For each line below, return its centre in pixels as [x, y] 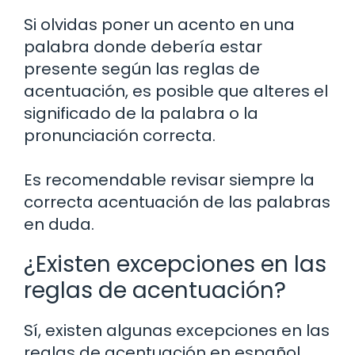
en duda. [59, 224]
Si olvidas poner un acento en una [159, 24]
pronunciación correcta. [120, 135]
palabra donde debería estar [143, 46]
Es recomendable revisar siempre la [169, 179]
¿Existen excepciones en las [175, 264]
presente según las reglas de [142, 69]
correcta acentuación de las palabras [177, 202]
